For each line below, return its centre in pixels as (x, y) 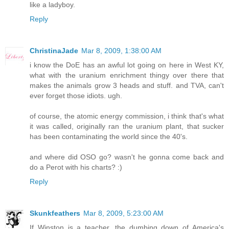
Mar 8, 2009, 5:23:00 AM (123, 213)
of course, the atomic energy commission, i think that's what (127, 116)
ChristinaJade (54, 50)
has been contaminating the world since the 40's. (109, 136)
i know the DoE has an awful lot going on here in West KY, (127, 65)
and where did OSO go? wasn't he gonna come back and (127, 157)
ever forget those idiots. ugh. (76, 95)
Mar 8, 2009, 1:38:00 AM (121, 50)
